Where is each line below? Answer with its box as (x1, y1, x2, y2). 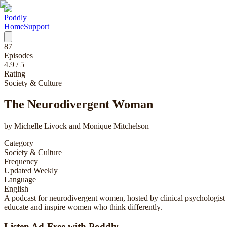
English (4, 184, 28, 193)
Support (24, 22, 49, 31)
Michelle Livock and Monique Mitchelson (14, 121, 149, 130)
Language (4, 175, 36, 184)
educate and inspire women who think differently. (4, 202, 162, 211)
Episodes (4, 51, 33, 60)
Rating (4, 69, 25, 78)
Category (4, 138, 33, 147)
